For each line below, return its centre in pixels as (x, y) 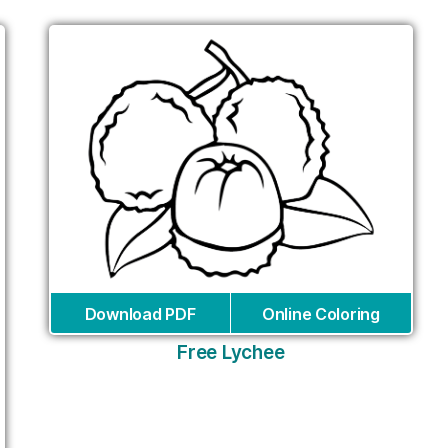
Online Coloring (320, 313)
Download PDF (140, 313)
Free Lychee (231, 352)
